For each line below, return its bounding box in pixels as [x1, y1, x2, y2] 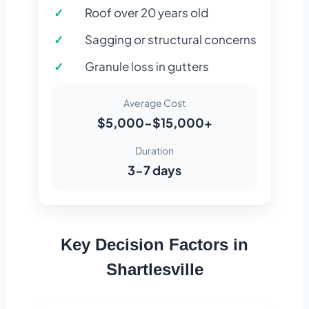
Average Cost [123, 97, 186, 110]
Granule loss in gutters [85, 59, 209, 74]
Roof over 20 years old [85, 5, 208, 21]
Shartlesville [106, 260, 203, 279]
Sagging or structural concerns [85, 32, 257, 48]
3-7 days [128, 162, 181, 179]
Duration [135, 144, 174, 157]
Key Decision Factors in [61, 235, 248, 255]
